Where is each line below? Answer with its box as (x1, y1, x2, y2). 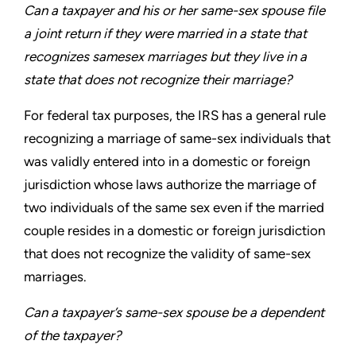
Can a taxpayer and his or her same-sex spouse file (24, 2, 325, 18)
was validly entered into (24, 153, 168, 169)
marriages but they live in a (147, 48, 307, 64)
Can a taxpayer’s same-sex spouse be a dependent (24, 304, 324, 320)
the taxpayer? (40, 327, 122, 343)
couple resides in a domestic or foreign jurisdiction (24, 222, 325, 238)
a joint (24, 25, 64, 41)
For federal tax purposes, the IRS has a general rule (24, 107, 326, 123)
